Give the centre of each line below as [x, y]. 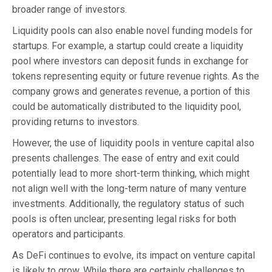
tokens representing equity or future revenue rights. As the [136, 76]
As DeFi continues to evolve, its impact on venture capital [134, 255]
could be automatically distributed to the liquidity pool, [127, 106]
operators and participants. [69, 234]
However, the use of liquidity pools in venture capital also [133, 143]
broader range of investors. [70, 9]
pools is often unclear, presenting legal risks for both [124, 219]
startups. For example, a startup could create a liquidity [128, 46]
